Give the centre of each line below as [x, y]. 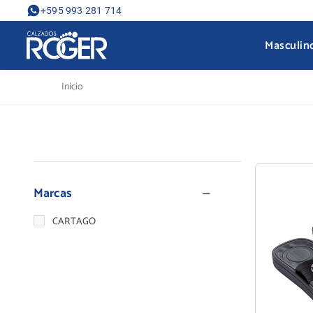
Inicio [72, 87]
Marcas [53, 194]
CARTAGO [74, 222]
